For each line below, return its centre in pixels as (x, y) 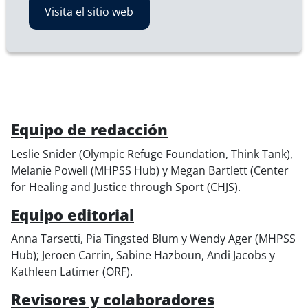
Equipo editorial (73, 214)
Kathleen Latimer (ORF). (72, 272)
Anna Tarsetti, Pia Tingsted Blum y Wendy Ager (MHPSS (153, 239)
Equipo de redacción (89, 129)
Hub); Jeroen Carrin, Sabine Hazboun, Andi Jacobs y (143, 255)
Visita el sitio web (89, 12)
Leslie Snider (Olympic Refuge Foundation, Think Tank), (152, 154)
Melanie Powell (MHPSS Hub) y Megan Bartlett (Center (150, 170)
